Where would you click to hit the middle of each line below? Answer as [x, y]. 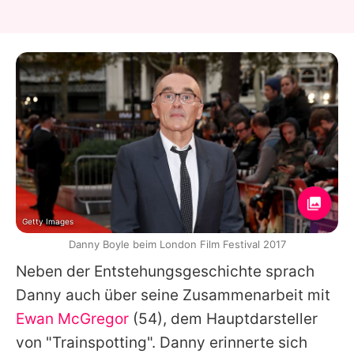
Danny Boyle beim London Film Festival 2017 [177, 244]
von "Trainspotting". [88, 342]
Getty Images [48, 221]
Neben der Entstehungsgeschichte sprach [165, 271]
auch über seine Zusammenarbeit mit [196, 295]
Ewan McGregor [72, 318]
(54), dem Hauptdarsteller [223, 318]
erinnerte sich [256, 342]
